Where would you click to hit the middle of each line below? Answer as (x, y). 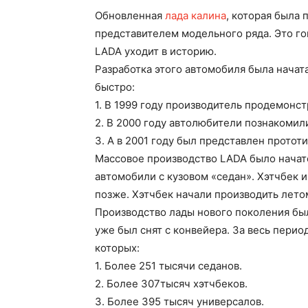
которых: (117, 248)
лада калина (196, 15)
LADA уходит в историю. (156, 51)
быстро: (115, 87)
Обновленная (130, 15)
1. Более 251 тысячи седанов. (168, 266)
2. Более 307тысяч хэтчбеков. (171, 284)
